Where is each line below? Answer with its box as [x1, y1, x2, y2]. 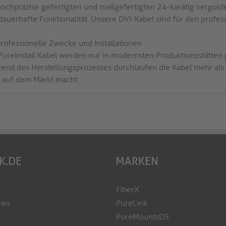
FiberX [116, 185, 139, 195]
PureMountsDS [116, 212, 169, 222]
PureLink [116, 198, 147, 208]
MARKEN [116, 154, 158, 168]
